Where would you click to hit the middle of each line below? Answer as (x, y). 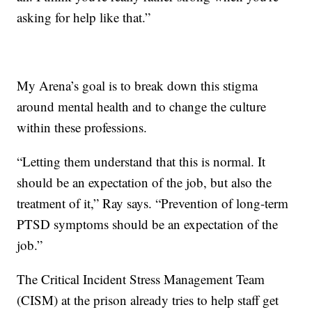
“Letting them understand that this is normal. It (141, 161)
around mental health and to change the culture (142, 106)
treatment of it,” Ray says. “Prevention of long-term (153, 203)
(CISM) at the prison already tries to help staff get (148, 299)
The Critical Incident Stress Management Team (141, 279)
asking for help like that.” (84, 17)
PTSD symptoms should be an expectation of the (148, 224)
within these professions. (82, 127)
